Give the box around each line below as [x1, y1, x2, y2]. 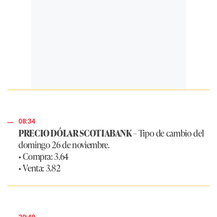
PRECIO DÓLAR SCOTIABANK [18, 126, 132, 139]
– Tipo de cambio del [131, 126, 204, 139]
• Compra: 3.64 [18, 150, 69, 163]
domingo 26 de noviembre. [18, 138, 109, 151]
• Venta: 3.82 [18, 161, 61, 174]
